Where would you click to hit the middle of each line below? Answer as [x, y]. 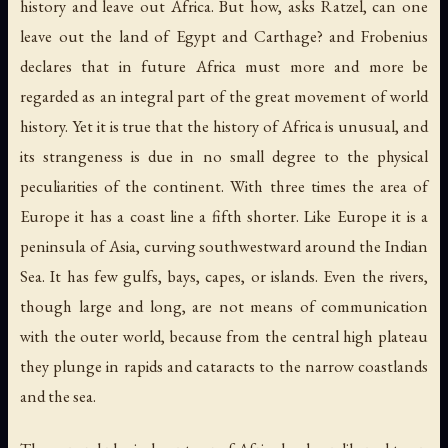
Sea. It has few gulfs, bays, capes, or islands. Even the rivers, [224, 275]
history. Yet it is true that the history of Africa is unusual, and [224, 125]
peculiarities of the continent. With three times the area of [224, 185]
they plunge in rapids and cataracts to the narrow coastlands [224, 365]
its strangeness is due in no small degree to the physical [224, 155]
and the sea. [58, 395]
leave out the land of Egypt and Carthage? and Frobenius [224, 35]
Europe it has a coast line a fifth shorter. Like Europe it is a [224, 215]
